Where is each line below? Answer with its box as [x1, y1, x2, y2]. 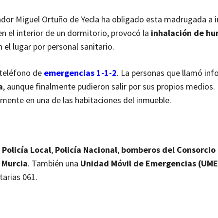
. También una [28, 158, 80, 169]
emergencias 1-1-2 [44, 67, 117, 79]
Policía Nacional [55, 144, 117, 156]
